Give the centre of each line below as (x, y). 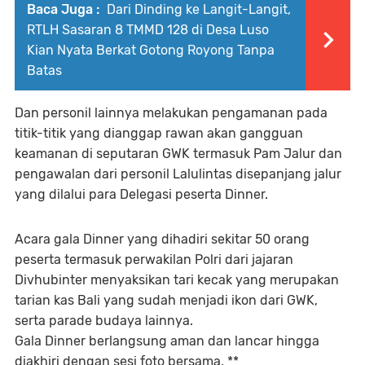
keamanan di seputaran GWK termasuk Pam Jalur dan (178, 154)
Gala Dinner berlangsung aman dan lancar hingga (167, 341)
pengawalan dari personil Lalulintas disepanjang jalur (178, 174)
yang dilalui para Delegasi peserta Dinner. (141, 194)
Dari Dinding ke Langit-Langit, (197, 9)
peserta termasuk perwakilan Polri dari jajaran (154, 259)
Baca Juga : (63, 9)
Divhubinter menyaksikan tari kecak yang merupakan (177, 280)
